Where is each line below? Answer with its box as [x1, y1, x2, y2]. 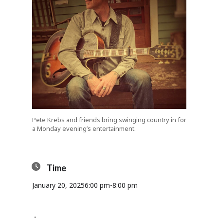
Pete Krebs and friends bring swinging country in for [32, 115, 186, 125]
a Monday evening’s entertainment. [32, 124, 136, 133]
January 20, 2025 [32, 181, 85, 190]
